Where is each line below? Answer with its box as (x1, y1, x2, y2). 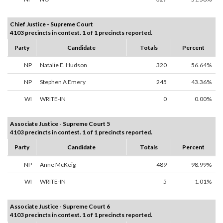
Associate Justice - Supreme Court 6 (10, 203, 110, 211)
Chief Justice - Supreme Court (10, 20, 93, 28)
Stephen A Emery (40, 78, 86, 86)
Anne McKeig (40, 161, 76, 169)
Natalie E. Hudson (40, 61, 87, 69)
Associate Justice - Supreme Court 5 (10, 120, 110, 128)
